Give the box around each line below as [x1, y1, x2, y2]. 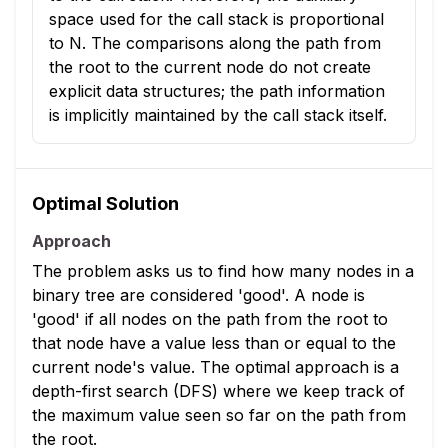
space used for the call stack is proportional [49, 9, 384, 30]
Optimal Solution [32, 193, 179, 215]
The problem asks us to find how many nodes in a [32, 261, 414, 282]
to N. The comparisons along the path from [49, 33, 381, 54]
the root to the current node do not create [49, 57, 371, 78]
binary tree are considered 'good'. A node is [32, 285, 365, 306]
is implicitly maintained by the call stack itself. [49, 105, 387, 126]
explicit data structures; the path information [49, 81, 385, 102]
